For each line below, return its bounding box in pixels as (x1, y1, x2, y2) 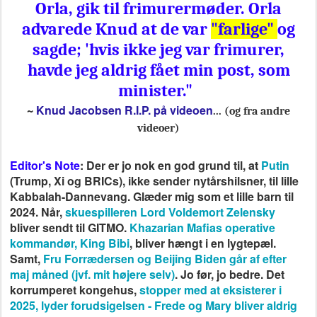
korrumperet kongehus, (10, 282, 139, 298)
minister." (117, 81, 196, 100)
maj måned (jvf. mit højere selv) (10, 266, 175, 282)
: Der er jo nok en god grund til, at (80, 157, 261, 173)
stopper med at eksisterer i (139, 282, 282, 298)
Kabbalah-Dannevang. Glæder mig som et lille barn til (10, 188, 294, 204)
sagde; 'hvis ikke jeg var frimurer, (33, 40, 284, 59)
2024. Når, (10, 204, 62, 220)
